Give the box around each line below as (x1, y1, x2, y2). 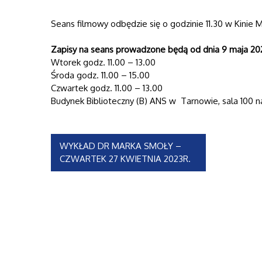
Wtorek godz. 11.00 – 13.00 (51, 57, 156, 68)
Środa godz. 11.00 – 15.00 (51, 70, 150, 81)
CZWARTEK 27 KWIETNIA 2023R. (60, 153, 191, 165)
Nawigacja (50, 133, 128, 158)
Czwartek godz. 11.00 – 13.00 (51, 82, 163, 94)
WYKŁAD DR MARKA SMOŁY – (60, 140, 181, 152)
